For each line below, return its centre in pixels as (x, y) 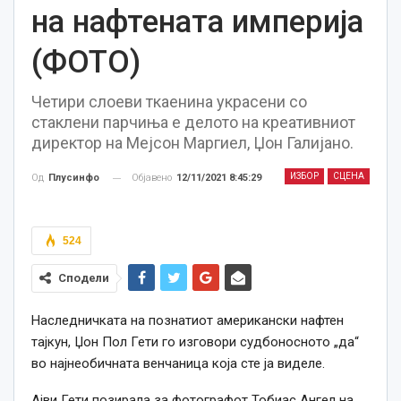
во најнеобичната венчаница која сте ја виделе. (178, 364)
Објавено (153, 178)
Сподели (84, 278)
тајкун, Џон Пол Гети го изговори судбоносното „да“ (195, 342)
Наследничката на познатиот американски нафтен (188, 321)
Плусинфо (74, 178)
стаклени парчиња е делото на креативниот (193, 122)
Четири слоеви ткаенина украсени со (169, 102)
